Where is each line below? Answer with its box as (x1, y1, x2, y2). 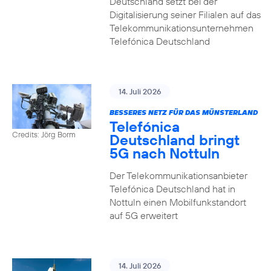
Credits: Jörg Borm (12, 129, 76, 139)
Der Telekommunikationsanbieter (109, 169, 247, 181)
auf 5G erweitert (109, 209, 178, 221)
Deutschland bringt (109, 131, 240, 149)
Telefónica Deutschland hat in (109, 183, 235, 195)
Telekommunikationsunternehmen (109, 22, 253, 34)
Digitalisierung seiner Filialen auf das (109, 8, 261, 21)
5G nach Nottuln (109, 144, 220, 162)
